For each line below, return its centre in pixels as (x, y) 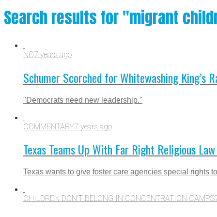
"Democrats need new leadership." (83, 100)
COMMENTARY (49, 126)
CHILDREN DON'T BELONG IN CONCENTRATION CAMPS (119, 199)
